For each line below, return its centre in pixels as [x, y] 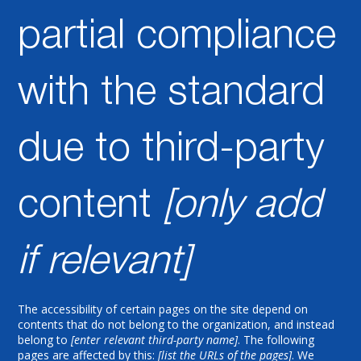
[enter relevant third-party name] [155, 339]
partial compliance [177, 37]
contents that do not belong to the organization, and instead [176, 324]
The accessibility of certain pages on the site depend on [163, 309]
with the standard [172, 94]
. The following [276, 339]
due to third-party [171, 150]
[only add [243, 207]
